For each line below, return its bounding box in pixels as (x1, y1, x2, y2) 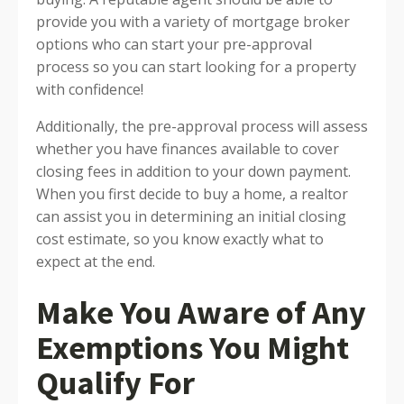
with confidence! (36, 79, 143, 99)
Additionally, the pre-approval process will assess (36, 116, 368, 136)
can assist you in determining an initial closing (36, 207, 346, 226)
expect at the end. (36, 252, 155, 271)
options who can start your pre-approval (36, 34, 312, 54)
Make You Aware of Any (36, 292, 366, 333)
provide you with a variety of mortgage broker (36, 12, 350, 32)
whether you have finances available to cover (36, 139, 339, 159)
